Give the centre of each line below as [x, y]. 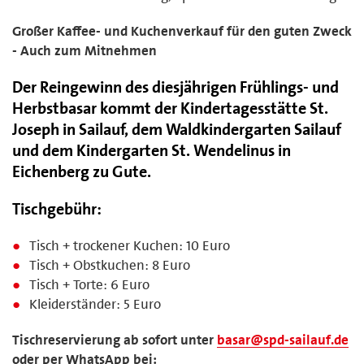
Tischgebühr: [57, 208]
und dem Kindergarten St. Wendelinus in [152, 150]
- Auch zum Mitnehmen [84, 50]
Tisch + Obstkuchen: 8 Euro [110, 264]
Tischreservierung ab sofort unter [115, 339]
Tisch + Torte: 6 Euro [90, 284]
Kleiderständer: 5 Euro [95, 303]
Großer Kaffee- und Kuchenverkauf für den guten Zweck [182, 30]
